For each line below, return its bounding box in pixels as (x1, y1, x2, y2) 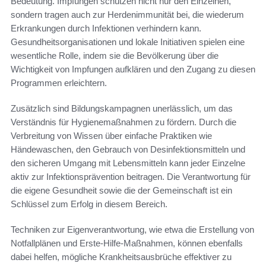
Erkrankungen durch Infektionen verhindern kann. (11, 23, 201, 34)
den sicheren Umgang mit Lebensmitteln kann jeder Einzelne (11, 158, 245, 169)
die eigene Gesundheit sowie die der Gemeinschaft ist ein (11, 185, 232, 196)
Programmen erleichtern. (11, 78, 107, 88)
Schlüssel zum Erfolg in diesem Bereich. (11, 199, 167, 210)
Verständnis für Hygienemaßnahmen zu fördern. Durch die (11, 117, 236, 128)
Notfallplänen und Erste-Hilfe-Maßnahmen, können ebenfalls (11, 238, 243, 249)
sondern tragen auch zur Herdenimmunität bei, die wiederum (11, 9, 244, 20)
